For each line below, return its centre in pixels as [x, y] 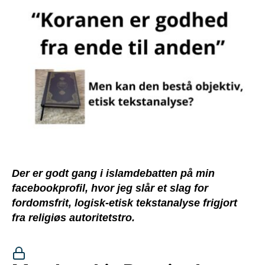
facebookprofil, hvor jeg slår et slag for [110, 188]
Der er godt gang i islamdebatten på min [113, 174]
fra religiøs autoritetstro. [73, 218]
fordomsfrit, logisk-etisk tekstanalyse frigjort [125, 203]
